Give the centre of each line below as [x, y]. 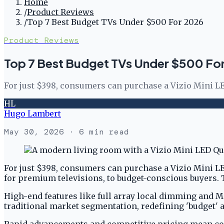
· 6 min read [96, 131]
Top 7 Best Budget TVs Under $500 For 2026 [115, 22]
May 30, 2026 [34, 131]
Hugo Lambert [32, 113]
